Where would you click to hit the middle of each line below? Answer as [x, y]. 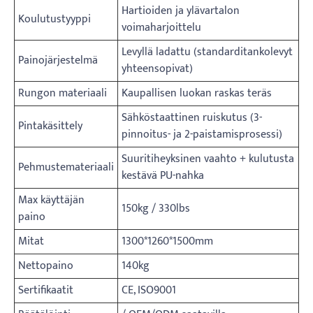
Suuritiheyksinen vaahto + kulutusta [208, 159]
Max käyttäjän [51, 200]
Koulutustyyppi [54, 19]
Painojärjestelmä [58, 60]
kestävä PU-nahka [163, 175]
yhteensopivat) [157, 68]
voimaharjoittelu [161, 27]
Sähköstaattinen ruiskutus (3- [192, 117]
